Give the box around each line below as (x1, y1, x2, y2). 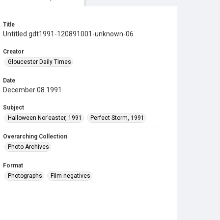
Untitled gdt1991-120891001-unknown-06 (3, 30, 134, 38)
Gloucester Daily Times (8, 58, 71, 65)
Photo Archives (8, 143, 49, 150)
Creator (3, 48, 24, 55)
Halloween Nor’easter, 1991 (8, 114, 82, 121)
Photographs (8, 172, 42, 179)
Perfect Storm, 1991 (90, 114, 144, 121)
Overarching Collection (3, 133, 67, 140)
